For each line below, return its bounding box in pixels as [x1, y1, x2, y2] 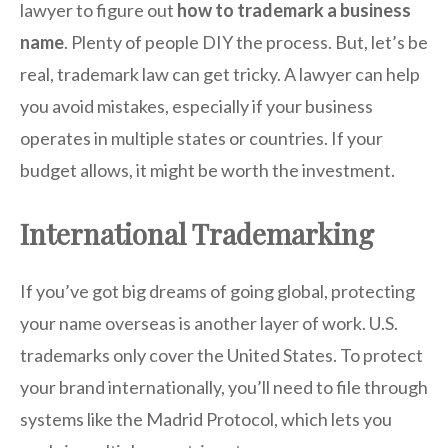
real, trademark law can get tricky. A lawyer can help [20, 63, 420, 86]
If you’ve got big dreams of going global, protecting [20, 280, 415, 303]
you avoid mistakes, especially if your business [20, 95, 373, 118]
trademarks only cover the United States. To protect [20, 344, 423, 367]
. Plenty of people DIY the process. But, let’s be [64, 31, 428, 54]
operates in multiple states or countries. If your [20, 127, 383, 150]
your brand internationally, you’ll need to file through [20, 376, 428, 399]
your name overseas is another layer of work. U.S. [20, 312, 398, 335]
